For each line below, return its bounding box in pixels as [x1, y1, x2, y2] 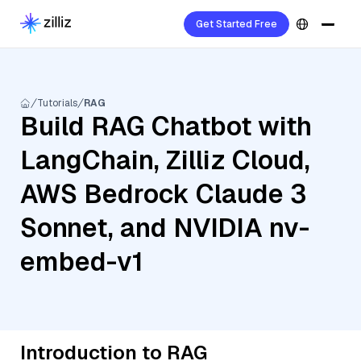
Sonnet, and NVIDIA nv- [20, 211, 309, 244]
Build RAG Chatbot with [20, 110, 312, 143]
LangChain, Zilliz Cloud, [20, 143, 310, 176]
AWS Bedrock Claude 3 [20, 177, 306, 210]
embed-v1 [20, 245, 143, 278]
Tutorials [37, 97, 77, 110]
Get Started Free [196, 18, 277, 31]
